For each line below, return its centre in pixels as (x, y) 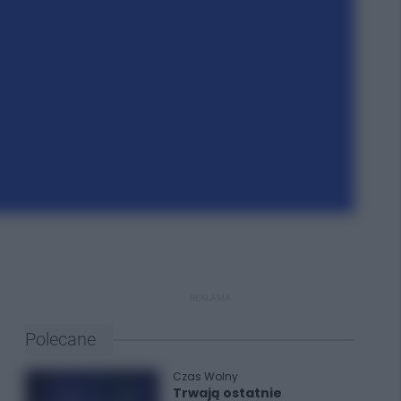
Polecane (60, 339)
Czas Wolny (205, 376)
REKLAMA (210, 298)
